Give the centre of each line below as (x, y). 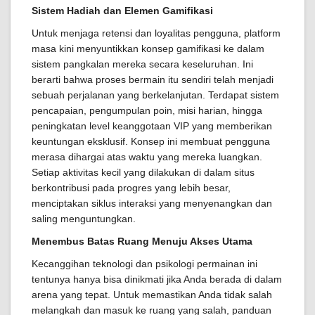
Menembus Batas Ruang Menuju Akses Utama (142, 241)
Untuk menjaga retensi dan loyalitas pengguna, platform (156, 33)
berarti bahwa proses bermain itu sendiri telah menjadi (153, 79)
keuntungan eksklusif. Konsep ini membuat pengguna (151, 141)
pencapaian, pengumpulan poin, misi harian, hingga (147, 110)
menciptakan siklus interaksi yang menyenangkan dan (152, 203)
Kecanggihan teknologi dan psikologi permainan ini (144, 264)
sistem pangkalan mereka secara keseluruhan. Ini (142, 64)
